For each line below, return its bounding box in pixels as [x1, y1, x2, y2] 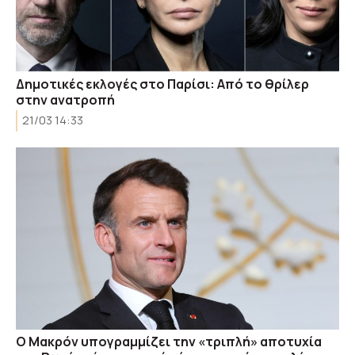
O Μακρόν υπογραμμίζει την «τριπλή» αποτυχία [16, 332, 322, 350]
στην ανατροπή [16, 91, 115, 109]
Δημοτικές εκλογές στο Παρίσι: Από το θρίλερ [16, 75, 309, 93]
